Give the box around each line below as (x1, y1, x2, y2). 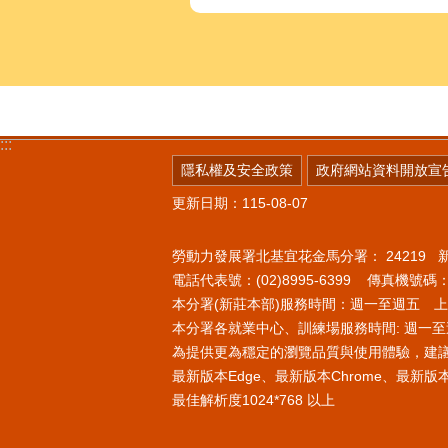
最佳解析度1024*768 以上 (172, 391, 335, 408)
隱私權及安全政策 (181, 162, 293, 179)
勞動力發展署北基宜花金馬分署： (172, 247, 386, 264)
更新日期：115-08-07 (172, 195, 308, 212)
